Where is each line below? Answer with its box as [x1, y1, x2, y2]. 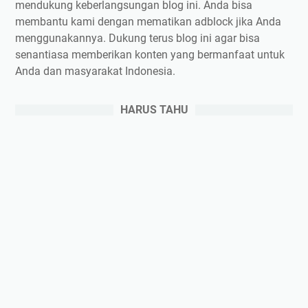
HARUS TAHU [120, 102, 188, 116]
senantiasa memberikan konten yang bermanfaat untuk [15, 47, 285, 61]
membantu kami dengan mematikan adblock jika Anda [15, 14, 281, 28]
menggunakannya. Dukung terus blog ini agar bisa [15, 31, 260, 45]
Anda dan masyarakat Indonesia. [15, 64, 175, 78]
